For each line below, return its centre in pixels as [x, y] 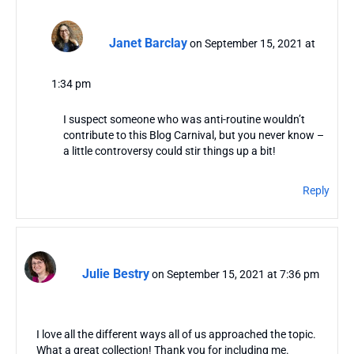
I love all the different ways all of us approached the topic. [176, 335]
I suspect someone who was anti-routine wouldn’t [184, 120]
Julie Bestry [116, 274]
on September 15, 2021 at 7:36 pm [235, 275]
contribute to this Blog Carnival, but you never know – [193, 136]
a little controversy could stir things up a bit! [169, 151]
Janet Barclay [148, 43]
